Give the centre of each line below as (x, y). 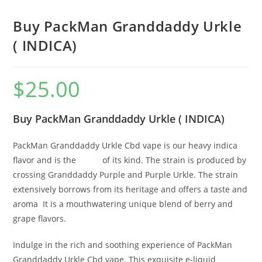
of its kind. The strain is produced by (173, 160)
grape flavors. (40, 218)
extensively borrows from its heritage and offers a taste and (130, 189)
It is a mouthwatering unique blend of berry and (137, 204)
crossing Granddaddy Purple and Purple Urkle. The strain (126, 174)
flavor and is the (46, 160)
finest (89, 160)
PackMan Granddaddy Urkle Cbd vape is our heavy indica (125, 145)
